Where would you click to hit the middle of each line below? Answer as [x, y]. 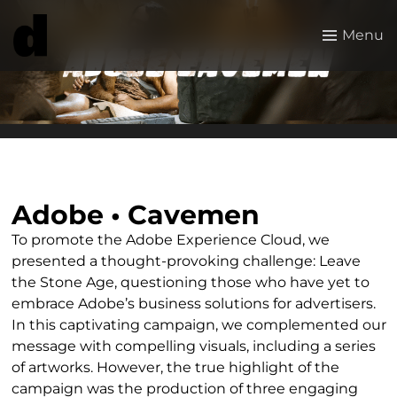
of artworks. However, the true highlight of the [175, 367]
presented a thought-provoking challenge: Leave [186, 261]
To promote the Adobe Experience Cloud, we [170, 240]
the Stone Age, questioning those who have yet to [190, 282]
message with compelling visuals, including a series [193, 346]
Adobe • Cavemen [135, 215]
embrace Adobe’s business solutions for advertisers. [193, 304]
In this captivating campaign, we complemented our [198, 325]
